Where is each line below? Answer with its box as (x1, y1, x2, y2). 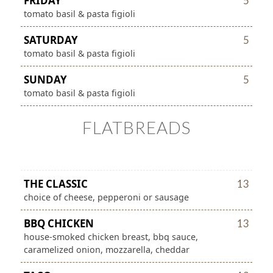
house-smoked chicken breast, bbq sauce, (23, 231, 198, 243)
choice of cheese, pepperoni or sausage (23, 191, 189, 204)
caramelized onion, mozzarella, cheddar (23, 244, 190, 256)
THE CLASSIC (23, 177, 88, 191)
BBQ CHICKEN (23, 216, 94, 231)
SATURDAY (23, 33, 78, 48)
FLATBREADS (82, 117, 191, 138)
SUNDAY (23, 73, 67, 87)
